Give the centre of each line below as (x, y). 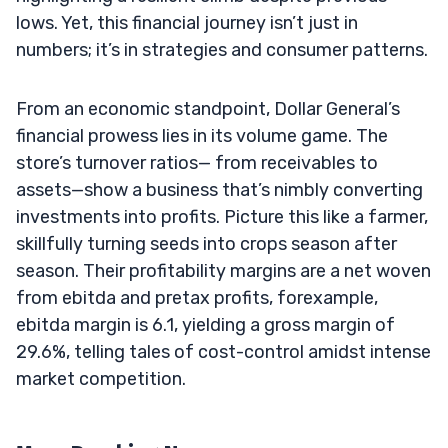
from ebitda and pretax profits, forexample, (197, 297)
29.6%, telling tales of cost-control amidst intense (223, 351)
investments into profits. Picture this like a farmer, (222, 216)
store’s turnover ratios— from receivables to (197, 162)
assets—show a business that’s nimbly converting (219, 189)
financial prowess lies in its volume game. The (202, 135)
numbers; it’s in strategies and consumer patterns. (222, 49)
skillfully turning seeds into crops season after (206, 243)
